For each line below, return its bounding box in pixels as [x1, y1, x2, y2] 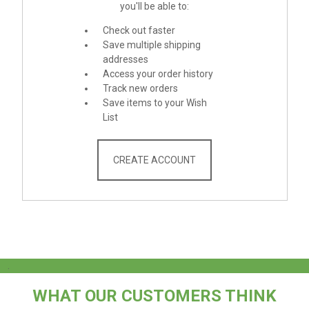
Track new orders [102, 82, 178, 94]
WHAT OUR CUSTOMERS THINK [32, 286, 277, 306]
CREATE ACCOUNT [113, 154, 196, 166]
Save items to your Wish [102, 97, 207, 108]
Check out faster [102, 24, 175, 36]
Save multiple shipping [102, 39, 201, 50]
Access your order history [102, 68, 213, 79]
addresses [102, 53, 148, 65]
